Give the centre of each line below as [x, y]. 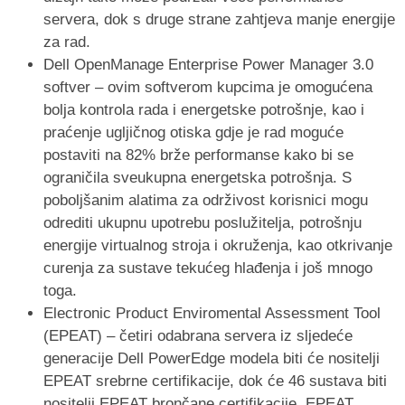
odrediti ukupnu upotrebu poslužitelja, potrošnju [202, 222]
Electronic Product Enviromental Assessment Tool [212, 313]
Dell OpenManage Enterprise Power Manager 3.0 [208, 64]
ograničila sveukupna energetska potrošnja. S [198, 177]
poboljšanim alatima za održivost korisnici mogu [206, 200]
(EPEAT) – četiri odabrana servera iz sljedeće [198, 335]
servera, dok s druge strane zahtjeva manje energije [219, 19]
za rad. [67, 42]
